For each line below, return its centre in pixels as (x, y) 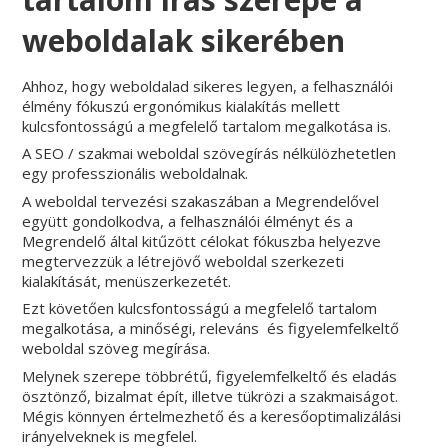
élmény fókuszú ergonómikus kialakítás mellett (181, 105)
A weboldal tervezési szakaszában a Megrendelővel (201, 200)
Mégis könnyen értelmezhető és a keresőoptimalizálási (212, 415)
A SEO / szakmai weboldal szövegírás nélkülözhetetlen (209, 153)
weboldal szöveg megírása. (116, 348)
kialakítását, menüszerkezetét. (127, 280)
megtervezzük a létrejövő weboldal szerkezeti (183, 260)
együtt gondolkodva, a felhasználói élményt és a (188, 220)
